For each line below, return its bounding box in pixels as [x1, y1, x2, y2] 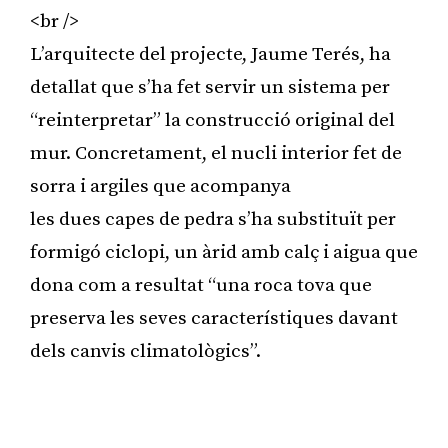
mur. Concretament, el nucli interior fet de [30, 141, 402, 165]
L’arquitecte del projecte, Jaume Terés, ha [30, 42, 391, 66]
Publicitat [202, 397, 246, 410]
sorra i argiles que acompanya [30, 174, 291, 198]
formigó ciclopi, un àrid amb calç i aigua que [30, 240, 418, 264]
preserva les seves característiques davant [30, 306, 398, 330]
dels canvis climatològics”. [30, 339, 261, 363]
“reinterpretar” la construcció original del [30, 108, 395, 132]
